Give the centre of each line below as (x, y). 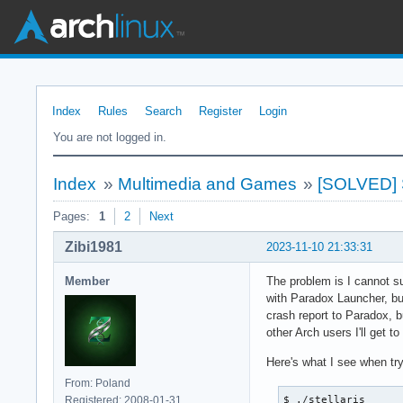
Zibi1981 (94, 246)
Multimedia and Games (207, 184)
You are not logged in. (110, 137)
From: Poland (98, 383)
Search (163, 111)
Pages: (72, 216)
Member (87, 281)
